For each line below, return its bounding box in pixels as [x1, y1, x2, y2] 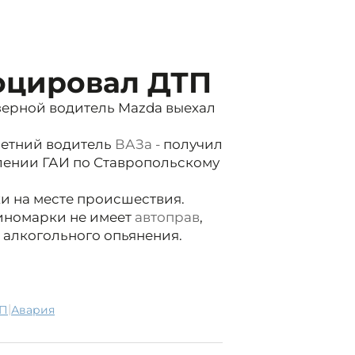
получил [160, 136, 223, 153]
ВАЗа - [115, 136, 160, 153]
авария [19, 303, 55, 318]
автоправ [135, 209, 200, 226]
